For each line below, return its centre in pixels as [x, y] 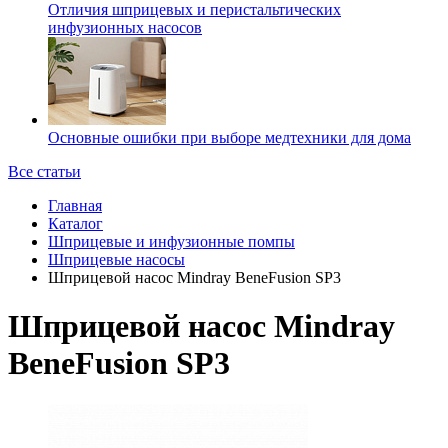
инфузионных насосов [125, 27]
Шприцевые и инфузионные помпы [171, 241]
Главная [75, 205]
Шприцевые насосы [116, 259]
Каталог [75, 223]
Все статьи [44, 171]
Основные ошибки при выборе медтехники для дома [229, 137]
